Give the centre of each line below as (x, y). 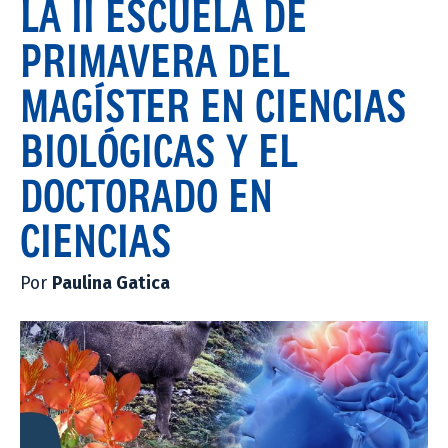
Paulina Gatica (111, 283)
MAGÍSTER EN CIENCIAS (213, 104)
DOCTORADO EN (146, 194)
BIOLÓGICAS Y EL (159, 149)
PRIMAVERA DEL (155, 59)
